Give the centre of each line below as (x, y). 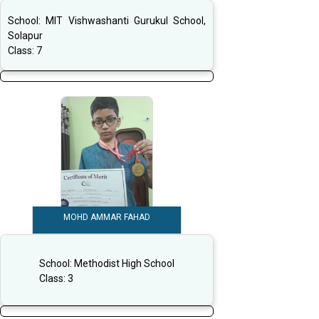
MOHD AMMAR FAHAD (107, 218)
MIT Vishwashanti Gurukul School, (126, 21)
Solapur (25, 36)
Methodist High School (124, 263)
